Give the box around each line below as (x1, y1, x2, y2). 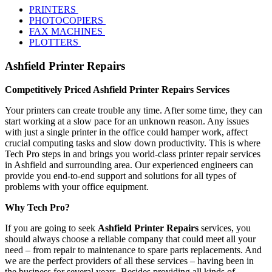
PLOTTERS (29, 37, 81, 48)
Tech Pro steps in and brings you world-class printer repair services (5, 148, 260, 159)
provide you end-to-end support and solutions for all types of (5, 170, 236, 181)
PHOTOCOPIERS (29, 15, 106, 26)
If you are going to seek (5, 222, 98, 233)
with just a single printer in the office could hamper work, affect (5, 126, 248, 137)
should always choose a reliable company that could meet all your (5, 233, 256, 244)
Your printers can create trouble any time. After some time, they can (5, 104, 262, 115)
